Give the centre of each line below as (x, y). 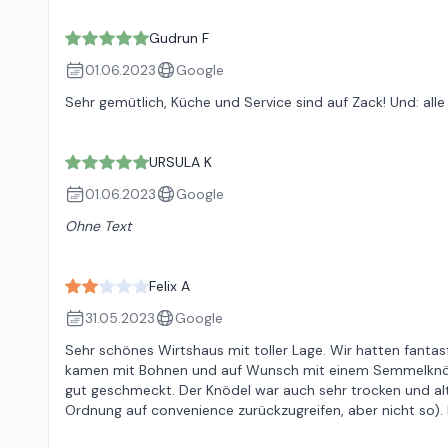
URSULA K (180, 162)
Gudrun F (179, 38)
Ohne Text (98, 226)
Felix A (169, 286)
